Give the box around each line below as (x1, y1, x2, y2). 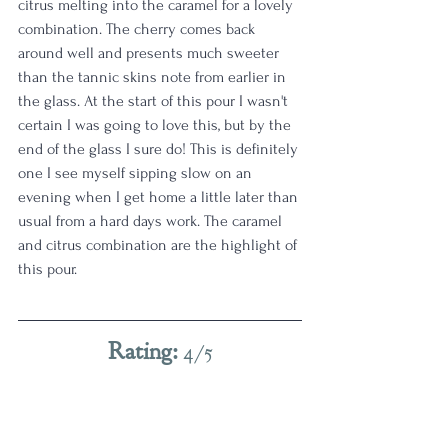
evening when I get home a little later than (18, 188, 302, 206)
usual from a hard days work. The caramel (18, 212, 286, 230)
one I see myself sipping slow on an (18, 164, 256, 182)
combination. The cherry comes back (18, 20, 259, 38)
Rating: (107, 336, 183, 366)
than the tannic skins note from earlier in (18, 68, 290, 86)
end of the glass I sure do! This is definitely (18, 140, 302, 158)
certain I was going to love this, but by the (18, 116, 295, 134)
